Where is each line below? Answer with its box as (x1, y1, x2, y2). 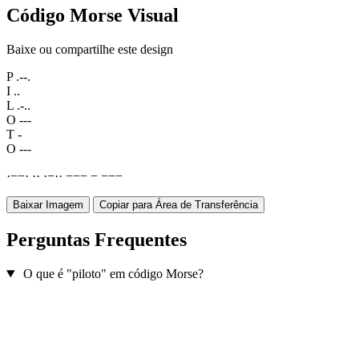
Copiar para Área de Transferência (99, 199, 258, 212)
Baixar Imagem (13, 199, 83, 212)
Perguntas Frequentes (6, 229, 187, 251)
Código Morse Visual (6, 5, 179, 26)
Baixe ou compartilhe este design (6, 42, 173, 57)
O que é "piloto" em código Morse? (22, 267, 204, 281)
